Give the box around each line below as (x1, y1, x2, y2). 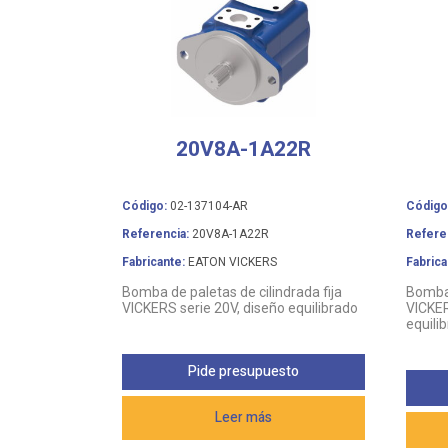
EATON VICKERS (185, 254, 277, 269)
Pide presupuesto (187, 361, 299, 383)
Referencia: (122, 226, 189, 241)
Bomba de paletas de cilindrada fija (122, 283, 342, 300)
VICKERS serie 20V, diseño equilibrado (122, 299, 358, 316)
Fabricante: (122, 254, 185, 269)
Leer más (214, 407, 272, 429)
